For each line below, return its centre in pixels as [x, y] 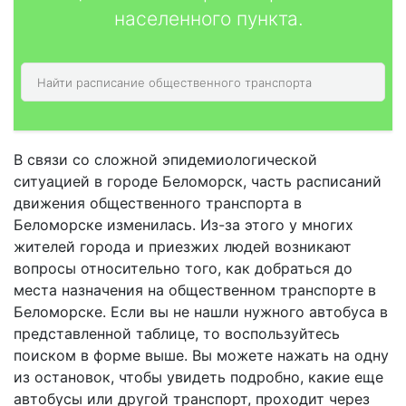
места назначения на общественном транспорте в [195, 290]
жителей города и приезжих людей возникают [183, 246]
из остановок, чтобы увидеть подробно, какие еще [198, 377]
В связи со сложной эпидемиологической [165, 159]
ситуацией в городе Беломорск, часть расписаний [198, 181]
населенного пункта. [208, 19]
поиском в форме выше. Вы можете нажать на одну [201, 355]
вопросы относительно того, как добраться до [183, 268]
